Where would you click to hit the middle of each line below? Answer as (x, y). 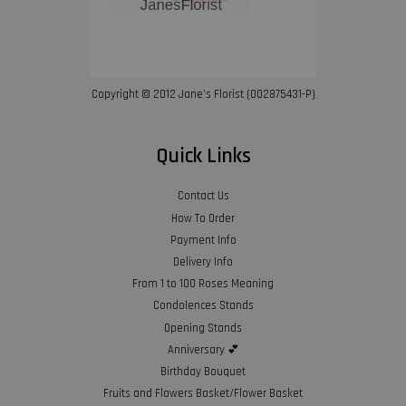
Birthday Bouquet (203, 371)
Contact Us (203, 196)
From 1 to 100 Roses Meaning (203, 284)
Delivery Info (203, 261)
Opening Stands (203, 328)
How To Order (203, 218)
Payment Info (203, 240)
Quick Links (203, 157)
